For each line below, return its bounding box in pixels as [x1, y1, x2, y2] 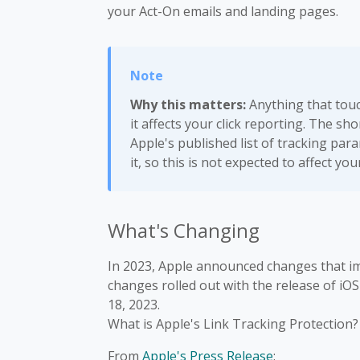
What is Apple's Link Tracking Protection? [108, 315, 358, 333]
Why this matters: [130, 96, 246, 113]
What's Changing [108, 217, 260, 243]
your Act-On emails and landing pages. [108, 2, 338, 20]
